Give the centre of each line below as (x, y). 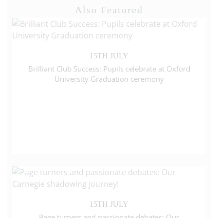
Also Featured (109, 10)
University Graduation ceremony (109, 79)
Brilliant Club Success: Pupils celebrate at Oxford (109, 69)
